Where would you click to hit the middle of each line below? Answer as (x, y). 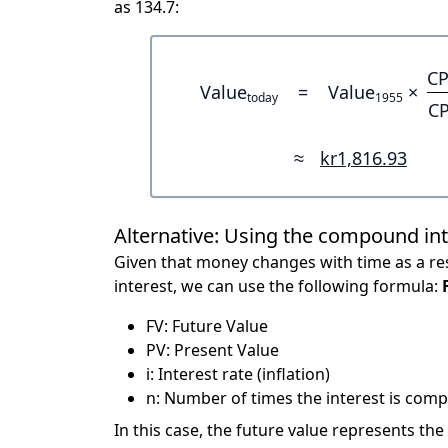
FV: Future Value (207, 325)
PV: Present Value (212, 349)
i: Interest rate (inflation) (238, 373)
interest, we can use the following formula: (278, 285)
